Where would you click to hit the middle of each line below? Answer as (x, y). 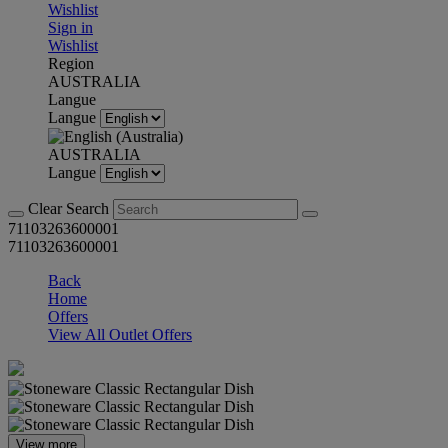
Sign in (70, 27)
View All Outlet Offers (120, 334)
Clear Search (70, 208)
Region (71, 63)
